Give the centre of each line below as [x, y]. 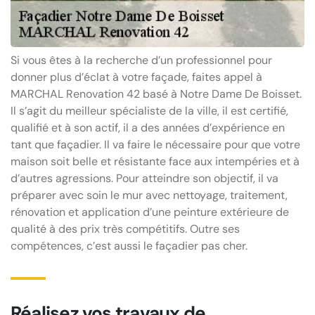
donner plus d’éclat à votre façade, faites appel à [136, 77]
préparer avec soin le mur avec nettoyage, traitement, [149, 195]
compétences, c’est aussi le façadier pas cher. [129, 245]
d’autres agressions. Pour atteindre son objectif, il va [144, 178]
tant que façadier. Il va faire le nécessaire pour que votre [155, 144]
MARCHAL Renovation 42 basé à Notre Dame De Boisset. [156, 94]
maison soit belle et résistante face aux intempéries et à [155, 161]
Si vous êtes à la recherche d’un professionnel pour [141, 60]
